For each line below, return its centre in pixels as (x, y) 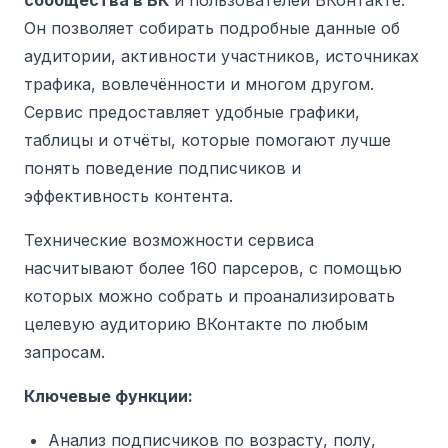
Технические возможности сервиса (169, 239)
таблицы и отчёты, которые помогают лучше (207, 139)
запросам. (64, 351)
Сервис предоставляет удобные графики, (192, 111)
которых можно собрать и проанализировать (209, 295)
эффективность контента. (128, 195)
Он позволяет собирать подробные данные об (212, 27)
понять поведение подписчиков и (162, 167)
